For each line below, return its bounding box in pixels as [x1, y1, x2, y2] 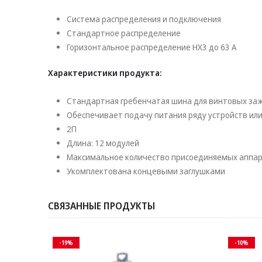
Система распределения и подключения [67, 13, 221, 25]
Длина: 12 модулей [67, 137, 139, 149]
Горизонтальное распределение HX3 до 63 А [67, 42, 236, 53]
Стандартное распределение [67, 27, 181, 39]
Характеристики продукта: [48, 67, 162, 79]
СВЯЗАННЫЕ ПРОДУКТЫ [48, 199, 155, 212]
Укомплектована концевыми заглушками [67, 166, 225, 177]
